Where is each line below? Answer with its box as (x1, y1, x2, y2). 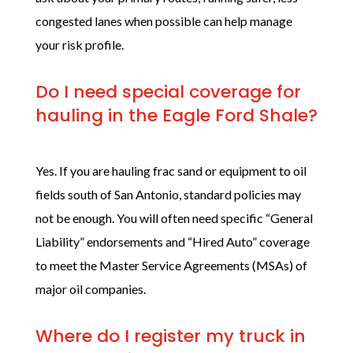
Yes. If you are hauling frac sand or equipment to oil (35, 163, 307, 178)
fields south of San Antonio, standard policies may (35, 187, 301, 202)
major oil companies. (35, 281, 146, 296)
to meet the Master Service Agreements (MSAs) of (35, 258, 307, 273)
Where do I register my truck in (35, 324, 306, 348)
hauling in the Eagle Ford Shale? (35, 103, 318, 128)
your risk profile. (35, 37, 124, 52)
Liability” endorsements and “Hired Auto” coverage (35, 234, 310, 249)
